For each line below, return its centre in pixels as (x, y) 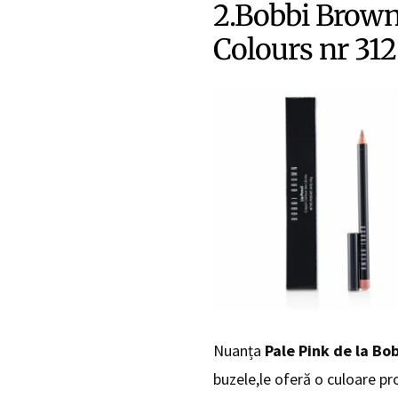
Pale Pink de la (316, 351)
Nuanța (239, 351)
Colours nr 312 (304, 50)
